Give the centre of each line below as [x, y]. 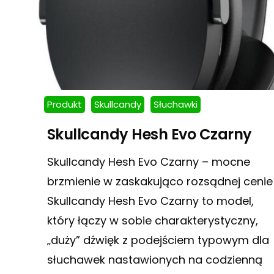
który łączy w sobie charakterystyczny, [152, 220]
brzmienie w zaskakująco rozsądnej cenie [160, 181]
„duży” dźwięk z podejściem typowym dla [158, 240]
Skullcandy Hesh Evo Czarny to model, [150, 201]
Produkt [64, 104]
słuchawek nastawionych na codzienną [154, 259]
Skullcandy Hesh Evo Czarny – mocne [148, 161]
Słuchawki [175, 104]
